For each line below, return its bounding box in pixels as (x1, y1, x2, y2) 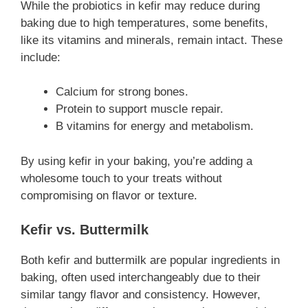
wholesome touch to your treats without (21, 171, 222, 185)
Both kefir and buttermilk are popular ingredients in (21, 254, 280, 267)
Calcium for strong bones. (56, 85, 188, 99)
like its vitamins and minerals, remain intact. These (21, 33, 283, 47)
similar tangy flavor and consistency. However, (21, 288, 261, 302)
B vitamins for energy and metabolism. (56, 120, 254, 133)
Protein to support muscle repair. (56, 102, 223, 116)
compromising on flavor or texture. (21, 188, 197, 202)
